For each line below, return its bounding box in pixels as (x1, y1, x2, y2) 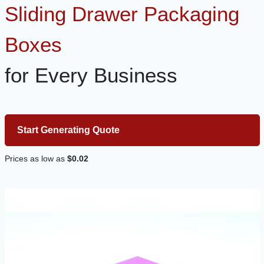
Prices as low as (4, 153, 67, 163)
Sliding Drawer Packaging (4, 2, 239, 25)
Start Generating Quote (16, 124, 120, 135)
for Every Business (4, 63, 177, 87)
